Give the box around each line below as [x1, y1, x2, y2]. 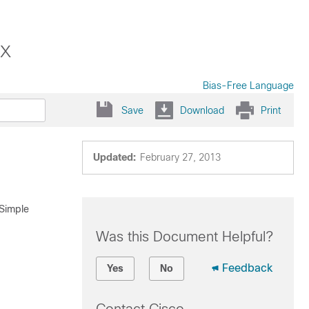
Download [180, 104, 224, 116]
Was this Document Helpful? [95, 229, 273, 244]
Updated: [92, 152, 136, 163]
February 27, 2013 [139, 152, 221, 163]
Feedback [221, 262, 272, 274]
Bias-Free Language [203, 80, 294, 91]
